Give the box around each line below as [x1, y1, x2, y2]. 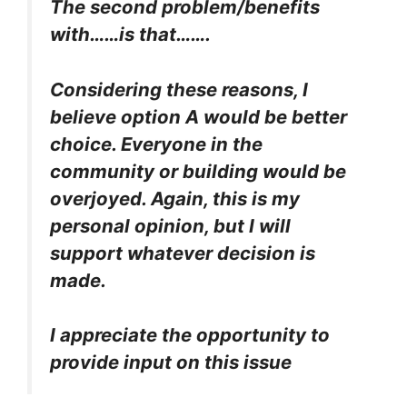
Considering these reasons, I [50, 77, 308, 101]
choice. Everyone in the [50, 132, 263, 155]
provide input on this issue [50, 351, 292, 374]
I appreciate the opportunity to [50, 323, 330, 347]
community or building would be [50, 159, 346, 183]
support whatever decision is [50, 241, 315, 264]
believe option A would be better [50, 104, 347, 128]
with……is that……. [50, 23, 211, 46]
